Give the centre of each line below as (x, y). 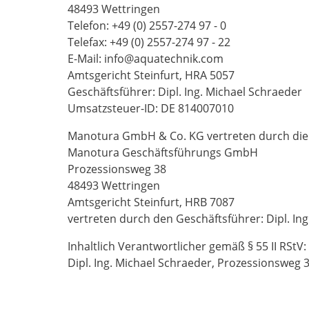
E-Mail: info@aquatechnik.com (146, 59)
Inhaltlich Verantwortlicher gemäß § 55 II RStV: (187, 246)
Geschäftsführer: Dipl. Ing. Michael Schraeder (185, 92)
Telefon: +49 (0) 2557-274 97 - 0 (147, 26)
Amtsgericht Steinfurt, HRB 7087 (151, 202)
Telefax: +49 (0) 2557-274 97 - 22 (149, 42)
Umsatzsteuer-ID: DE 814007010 (151, 108)
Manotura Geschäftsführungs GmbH (163, 152)
